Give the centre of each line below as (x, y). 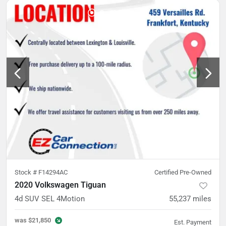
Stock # (26, 172)
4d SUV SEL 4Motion (50, 199)
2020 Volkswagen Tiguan (60, 185)
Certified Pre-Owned (183, 172)
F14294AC (53, 172)
